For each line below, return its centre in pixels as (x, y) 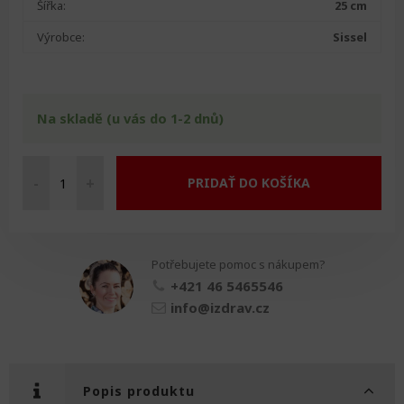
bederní (42, 233)
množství (45, 267)
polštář (40, 250)
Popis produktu (139, 391)
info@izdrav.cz (220, 308)
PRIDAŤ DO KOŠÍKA (249, 183)
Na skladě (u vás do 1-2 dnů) (130, 118)
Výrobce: (61, 37)
